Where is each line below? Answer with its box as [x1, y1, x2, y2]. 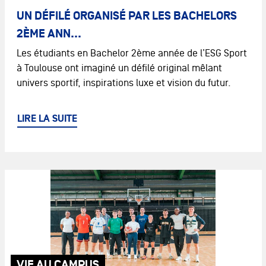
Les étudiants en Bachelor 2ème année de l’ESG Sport [16, 47, 247, 59]
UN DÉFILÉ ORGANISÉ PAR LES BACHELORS [16, 9, 237, 23]
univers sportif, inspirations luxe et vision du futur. [16, 77, 231, 88]
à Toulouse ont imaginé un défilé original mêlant [16, 62, 222, 74]
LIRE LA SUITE [17, 113, 77, 125]
